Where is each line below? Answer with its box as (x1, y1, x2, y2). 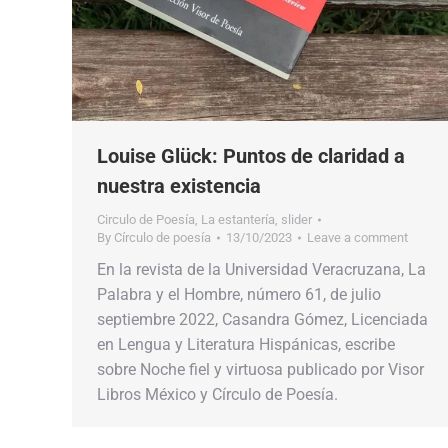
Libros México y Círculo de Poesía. (97, 384, 338, 404)
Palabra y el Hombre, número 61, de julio (97, 284, 381, 304)
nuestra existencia (97, 173, 261, 198)
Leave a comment (307, 229, 408, 245)
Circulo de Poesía (97, 211, 195, 227)
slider (281, 211, 312, 227)
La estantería (201, 211, 275, 227)
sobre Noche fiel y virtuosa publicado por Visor (97, 359, 424, 379)
